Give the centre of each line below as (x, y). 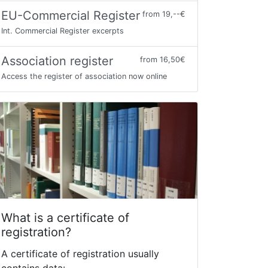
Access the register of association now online (84, 76)
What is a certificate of (65, 218)
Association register (57, 61)
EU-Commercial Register (71, 16)
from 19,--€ (164, 14)
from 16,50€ (163, 60)
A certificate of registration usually (80, 254)
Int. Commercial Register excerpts (63, 31)
